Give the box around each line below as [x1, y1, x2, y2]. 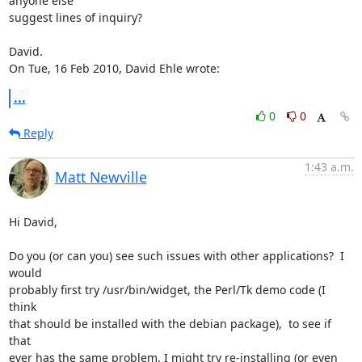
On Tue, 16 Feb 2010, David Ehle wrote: [8, 60, 220, 76]
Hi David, [8, 213, 57, 229]
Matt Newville [54, 166, 147, 187]
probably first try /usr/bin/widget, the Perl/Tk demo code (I [8, 281, 326, 297]
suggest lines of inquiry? [8, 9, 142, 25]
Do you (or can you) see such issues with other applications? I [8, 247, 344, 263]
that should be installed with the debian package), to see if [8, 315, 331, 331]
